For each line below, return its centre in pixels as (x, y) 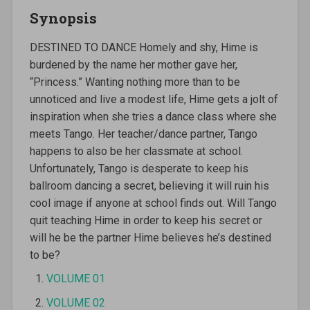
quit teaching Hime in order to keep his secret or (146, 221)
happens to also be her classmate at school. (136, 152)
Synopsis (63, 18)
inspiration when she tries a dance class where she (153, 117)
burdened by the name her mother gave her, (133, 65)
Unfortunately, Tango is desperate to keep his (139, 169)
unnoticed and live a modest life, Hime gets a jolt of (154, 100)
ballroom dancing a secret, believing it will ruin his (149, 186)
